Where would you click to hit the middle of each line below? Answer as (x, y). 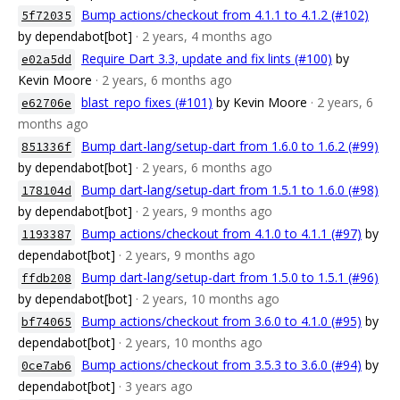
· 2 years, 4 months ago (204, 36)
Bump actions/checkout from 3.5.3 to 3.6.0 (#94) (221, 365)
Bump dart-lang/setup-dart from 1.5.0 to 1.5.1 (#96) (230, 277)
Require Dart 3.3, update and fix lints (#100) (207, 58)
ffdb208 (46, 278)
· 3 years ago (156, 386)
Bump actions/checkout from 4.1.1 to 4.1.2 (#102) (225, 15)
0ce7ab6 (46, 366)
